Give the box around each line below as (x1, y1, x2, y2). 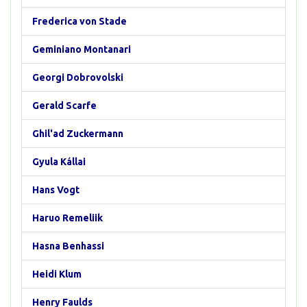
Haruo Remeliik (32, 212, 103, 223)
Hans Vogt (32, 184, 79, 195)
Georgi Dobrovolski (32, 72, 123, 83)
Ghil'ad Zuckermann (32, 128, 123, 139)
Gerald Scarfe (32, 100, 97, 111)
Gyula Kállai (32, 156, 86, 167)
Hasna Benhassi (32, 241, 104, 251)
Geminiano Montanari (32, 44, 131, 55)
